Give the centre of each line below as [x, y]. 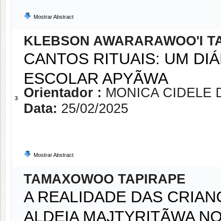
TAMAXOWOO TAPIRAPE [105, 179]
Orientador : [65, 93]
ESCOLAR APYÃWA [96, 77]
